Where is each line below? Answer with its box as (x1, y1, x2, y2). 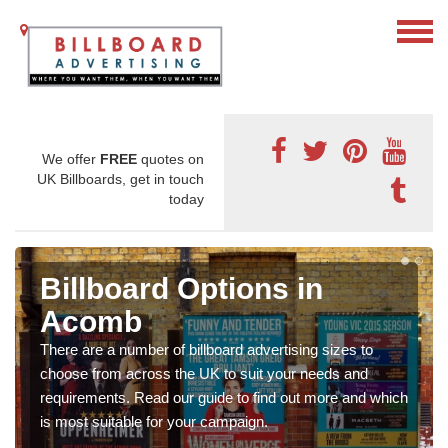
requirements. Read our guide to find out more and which (40, 389, 408, 407)
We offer (42, 151, 100, 168)
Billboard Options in (40, 272, 323, 306)
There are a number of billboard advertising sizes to (40, 341, 373, 359)
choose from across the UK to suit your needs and (40, 365, 368, 383)
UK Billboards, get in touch (37, 171, 204, 188)
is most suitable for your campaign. (40, 413, 268, 431)
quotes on (137, 151, 204, 168)
